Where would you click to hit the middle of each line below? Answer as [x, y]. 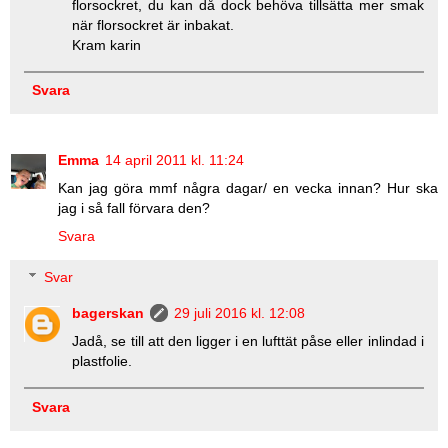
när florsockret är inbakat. [153, 24]
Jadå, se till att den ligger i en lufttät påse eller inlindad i [248, 341]
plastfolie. [102, 361]
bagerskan [108, 313]
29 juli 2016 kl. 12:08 [240, 313]
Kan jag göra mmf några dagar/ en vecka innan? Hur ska [248, 187]
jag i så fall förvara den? [134, 207]
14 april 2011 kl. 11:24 [174, 159]
